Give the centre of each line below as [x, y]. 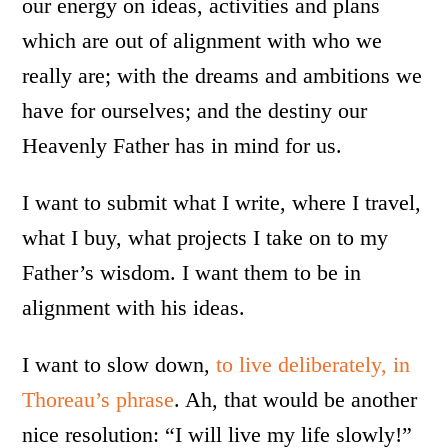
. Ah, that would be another [296, 400]
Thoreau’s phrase [98, 400]
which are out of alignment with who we [202, 41]
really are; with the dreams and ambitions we [222, 76]
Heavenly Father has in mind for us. [182, 146]
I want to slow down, [119, 365]
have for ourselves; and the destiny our [195, 111]
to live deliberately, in [313, 365]
